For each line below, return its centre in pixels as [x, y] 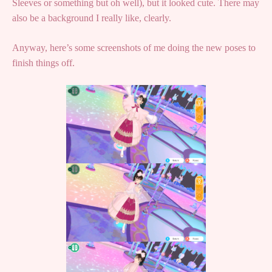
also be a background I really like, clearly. [92, 18]
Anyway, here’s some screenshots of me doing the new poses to [134, 47]
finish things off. [43, 63]
